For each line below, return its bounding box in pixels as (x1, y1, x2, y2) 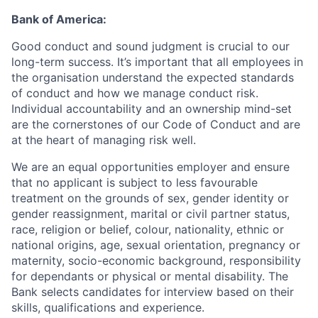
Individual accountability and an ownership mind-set (11, 102, 292, 116)
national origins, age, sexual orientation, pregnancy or (11, 238, 300, 252)
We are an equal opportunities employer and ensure (11, 160, 290, 174)
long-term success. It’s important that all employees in (11, 55, 303, 69)
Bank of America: (11, 12, 106, 26)
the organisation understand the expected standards (11, 70, 294, 84)
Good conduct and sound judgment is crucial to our (11, 39, 290, 53)
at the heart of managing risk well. (11, 133, 196, 147)
